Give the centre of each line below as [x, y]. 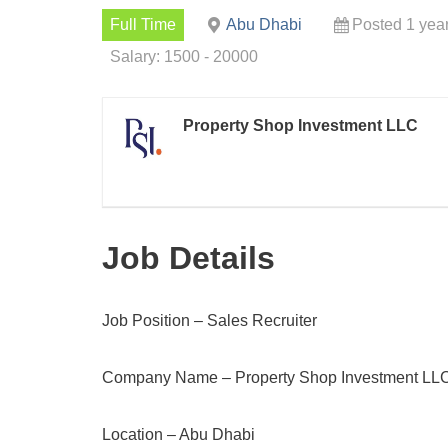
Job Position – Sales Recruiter [209, 320]
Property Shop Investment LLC [300, 125]
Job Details [188, 258]
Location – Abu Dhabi [178, 434]
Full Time [143, 24]
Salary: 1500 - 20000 [184, 56]
